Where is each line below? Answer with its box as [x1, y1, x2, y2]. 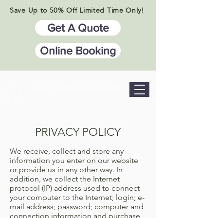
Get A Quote [47, 22, 109, 34]
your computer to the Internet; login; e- [10, 193, 145, 202]
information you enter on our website [10, 156, 138, 165]
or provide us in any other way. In [10, 165, 123, 174]
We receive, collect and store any [10, 146, 124, 156]
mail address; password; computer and [10, 202, 144, 211]
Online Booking [40, 45, 116, 56]
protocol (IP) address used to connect [10, 183, 140, 193]
